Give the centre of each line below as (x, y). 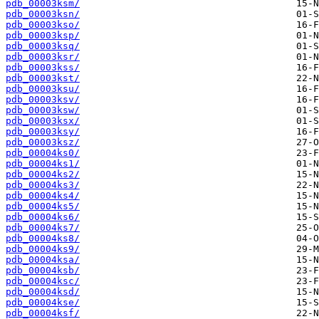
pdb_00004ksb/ (43, 271)
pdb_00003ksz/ (43, 142)
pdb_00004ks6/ (43, 217)
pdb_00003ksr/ (43, 57)
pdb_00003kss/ (43, 68)
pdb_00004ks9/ (43, 249)
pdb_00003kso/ (43, 25)
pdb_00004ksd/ (43, 292)
